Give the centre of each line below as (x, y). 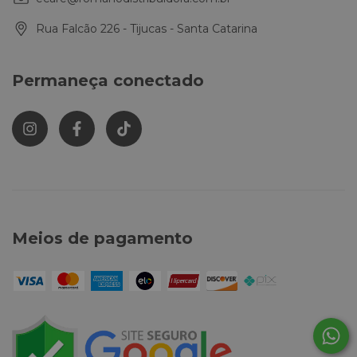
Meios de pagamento (102, 239)
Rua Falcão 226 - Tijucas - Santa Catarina (147, 28)
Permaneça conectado (108, 80)
